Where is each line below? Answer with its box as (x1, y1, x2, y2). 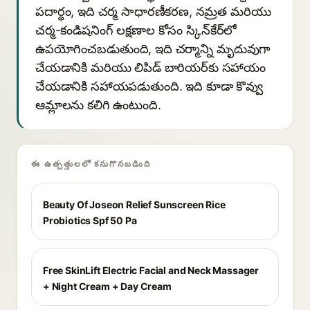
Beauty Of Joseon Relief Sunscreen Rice (43, 199, 226, 210)
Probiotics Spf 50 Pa (43, 215, 137, 226)
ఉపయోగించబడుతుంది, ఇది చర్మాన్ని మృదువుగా (35, 42, 271, 56)
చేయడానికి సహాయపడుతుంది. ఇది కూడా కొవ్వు (35, 79, 264, 93)
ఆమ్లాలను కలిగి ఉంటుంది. (35, 98, 161, 112)
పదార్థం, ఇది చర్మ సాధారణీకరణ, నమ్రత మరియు (35, 4, 271, 19)
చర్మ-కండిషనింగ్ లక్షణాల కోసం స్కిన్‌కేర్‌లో (35, 23, 237, 37)
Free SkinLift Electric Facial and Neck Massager (43, 264, 259, 276)
